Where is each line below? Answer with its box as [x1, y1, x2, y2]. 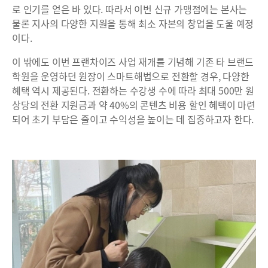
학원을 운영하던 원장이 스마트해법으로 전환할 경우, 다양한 [12, 69, 249, 84]
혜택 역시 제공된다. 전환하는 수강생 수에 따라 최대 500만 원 [12, 83, 254, 98]
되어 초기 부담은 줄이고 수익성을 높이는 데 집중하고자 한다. [12, 112, 254, 127]
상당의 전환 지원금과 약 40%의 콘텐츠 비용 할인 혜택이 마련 [12, 98, 255, 112]
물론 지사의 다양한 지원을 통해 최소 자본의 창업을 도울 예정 [12, 16, 254, 31]
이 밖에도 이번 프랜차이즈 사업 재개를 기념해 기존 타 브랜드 [12, 54, 254, 69]
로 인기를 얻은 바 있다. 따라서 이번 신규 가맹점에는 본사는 [12, 2, 248, 17]
